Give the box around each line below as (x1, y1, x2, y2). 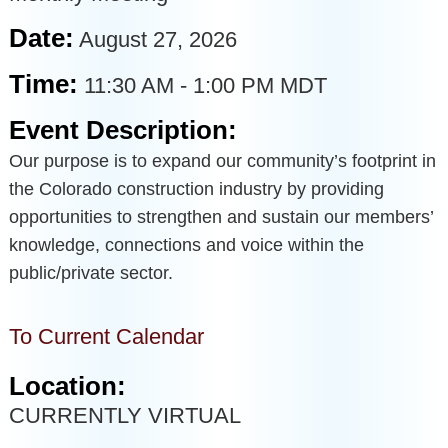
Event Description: (8, 115, 237, 144)
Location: (8, 372, 126, 401)
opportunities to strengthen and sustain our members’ (8, 206, 433, 227)
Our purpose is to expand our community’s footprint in (8, 150, 436, 171)
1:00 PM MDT (192, 72, 327, 98)
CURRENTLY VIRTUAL (8, 403, 241, 429)
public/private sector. (8, 262, 173, 283)
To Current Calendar (8, 324, 204, 350)
